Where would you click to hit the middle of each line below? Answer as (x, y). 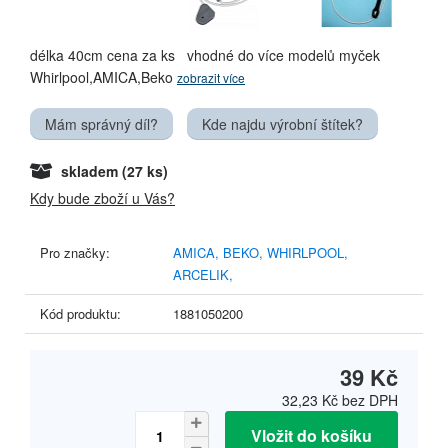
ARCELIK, (202, 275)
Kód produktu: (80, 314)
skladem (89, 171)
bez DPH (368, 400)
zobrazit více (211, 78)
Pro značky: (75, 253)
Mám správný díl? (101, 124)
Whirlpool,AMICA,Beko (103, 77)
